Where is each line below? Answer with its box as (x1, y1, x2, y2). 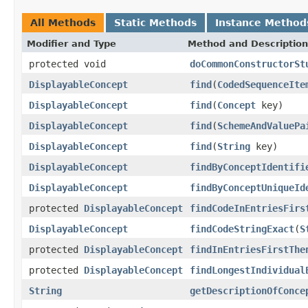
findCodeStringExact (190, 223, 294, 234)
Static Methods (114, 16, 197, 28)
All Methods (30, 16, 96, 28)
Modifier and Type (27, 38, 116, 49)
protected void (29, 58, 106, 69)
